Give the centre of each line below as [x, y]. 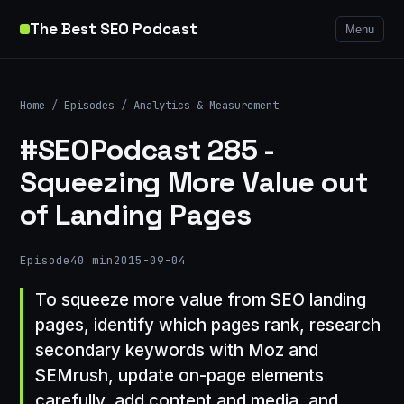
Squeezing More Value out [194, 183]
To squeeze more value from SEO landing [201, 299]
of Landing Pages [136, 215]
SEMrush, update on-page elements [179, 375]
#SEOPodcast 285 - [147, 150]
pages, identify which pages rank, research [208, 325]
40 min [92, 260]
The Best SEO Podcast [114, 28]
